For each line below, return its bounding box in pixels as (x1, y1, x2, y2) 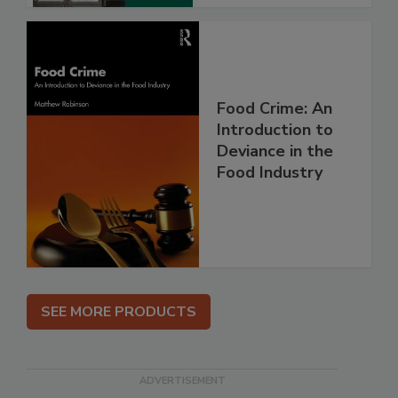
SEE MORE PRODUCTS (41, 301, 196, 322)
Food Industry (217, 162, 322, 184)
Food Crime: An (217, 98, 332, 120)
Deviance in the (217, 140, 333, 163)
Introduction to (217, 119, 333, 141)
